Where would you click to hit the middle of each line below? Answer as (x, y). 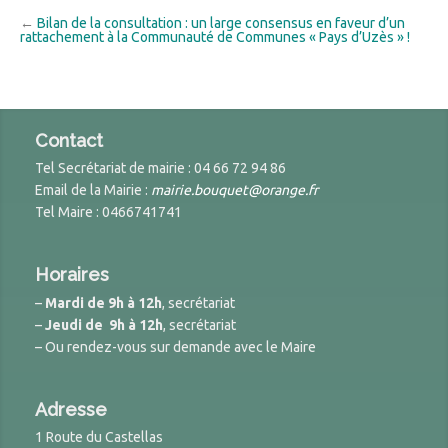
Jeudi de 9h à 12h (104, 324)
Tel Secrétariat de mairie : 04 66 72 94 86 (160, 168)
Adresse (71, 409)
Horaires (72, 275)
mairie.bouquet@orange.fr (234, 190)
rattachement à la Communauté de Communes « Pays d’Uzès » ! (215, 37)
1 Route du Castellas (99, 437)
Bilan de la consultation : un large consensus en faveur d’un (221, 23)
